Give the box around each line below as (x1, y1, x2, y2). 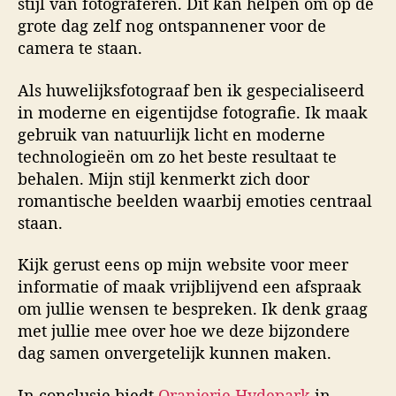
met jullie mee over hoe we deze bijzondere (18, 320, 350, 342)
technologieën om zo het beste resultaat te (18, 145, 337, 167)
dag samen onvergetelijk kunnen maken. (18, 342, 331, 364)
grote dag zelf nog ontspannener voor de (18, 15, 326, 37)
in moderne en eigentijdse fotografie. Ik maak (18, 101, 368, 123)
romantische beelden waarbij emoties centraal (18, 189, 372, 211)
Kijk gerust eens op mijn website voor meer (18, 254, 348, 276)
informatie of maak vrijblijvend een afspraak (18, 276, 362, 298)
